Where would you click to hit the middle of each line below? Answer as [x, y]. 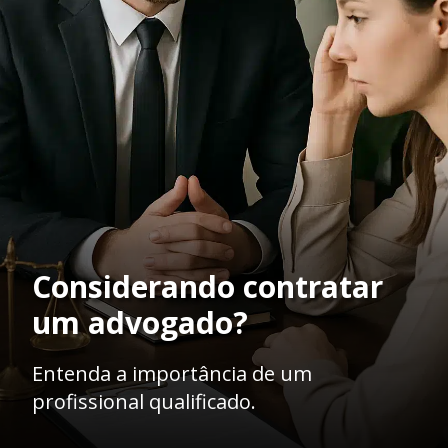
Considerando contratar [207, 286]
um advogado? [140, 322]
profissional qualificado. [144, 401]
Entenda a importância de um [172, 373]
